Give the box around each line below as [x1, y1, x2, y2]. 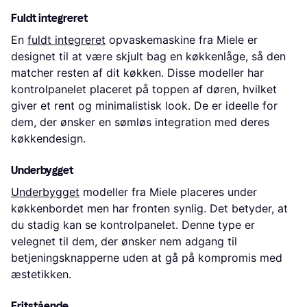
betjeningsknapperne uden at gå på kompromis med [11, 251, 282, 265]
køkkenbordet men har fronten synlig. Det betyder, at [11, 201, 288, 216]
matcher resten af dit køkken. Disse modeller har [11, 66, 264, 80]
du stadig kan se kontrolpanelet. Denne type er [11, 218, 255, 232]
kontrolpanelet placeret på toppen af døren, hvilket [11, 82, 277, 97]
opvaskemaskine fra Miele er [106, 33, 258, 47]
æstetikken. [11, 267, 71, 282]
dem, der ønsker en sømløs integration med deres [11, 115, 269, 130]
